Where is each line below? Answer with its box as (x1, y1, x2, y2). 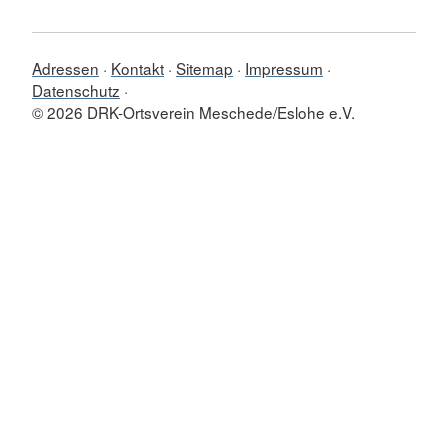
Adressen (32, 57, 99, 79)
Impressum (245, 57, 323, 79)
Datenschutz (32, 79, 120, 101)
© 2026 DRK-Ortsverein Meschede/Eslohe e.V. (32, 101, 355, 123)
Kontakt (111, 57, 164, 79)
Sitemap (176, 57, 233, 79)
